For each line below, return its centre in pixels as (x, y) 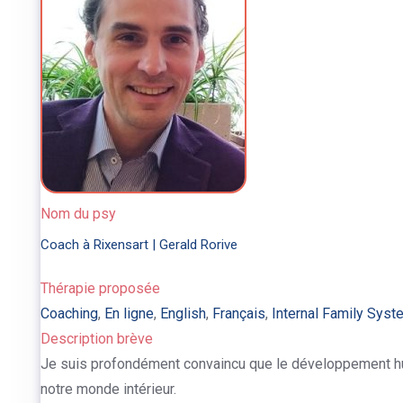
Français (238, 313)
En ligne (129, 313)
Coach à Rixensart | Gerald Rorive (139, 245)
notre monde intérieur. (108, 389)
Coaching (69, 313)
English (183, 313)
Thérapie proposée (100, 288)
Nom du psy (78, 214)
